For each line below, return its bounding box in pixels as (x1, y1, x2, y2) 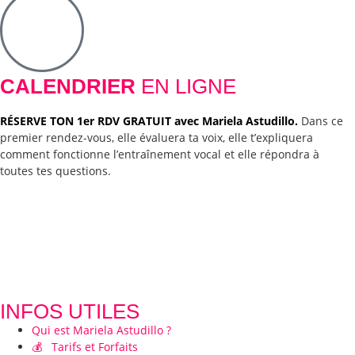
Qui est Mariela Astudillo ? (32, 322, 171, 338)
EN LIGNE (136, 74, 236, 99)
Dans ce (301, 113, 343, 129)
